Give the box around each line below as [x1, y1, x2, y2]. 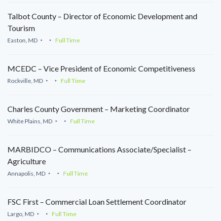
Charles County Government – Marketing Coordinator [7, 104, 190, 114]
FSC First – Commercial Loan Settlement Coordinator [7, 197, 186, 207]
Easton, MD [7, 37, 37, 44]
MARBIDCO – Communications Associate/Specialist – [7, 145, 191, 154]
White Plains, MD [7, 117, 52, 125]
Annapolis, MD [7, 170, 45, 178]
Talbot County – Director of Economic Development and [7, 11, 197, 21]
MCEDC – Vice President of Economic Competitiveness [7, 64, 195, 74]
